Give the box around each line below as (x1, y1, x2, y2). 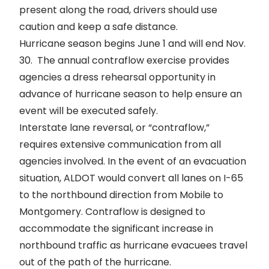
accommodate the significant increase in (19, 221, 213, 235)
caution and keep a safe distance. (19, 19, 178, 34)
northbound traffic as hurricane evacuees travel (19, 238, 247, 252)
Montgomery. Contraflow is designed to (19, 204, 205, 219)
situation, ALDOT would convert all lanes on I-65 (19, 171, 243, 185)
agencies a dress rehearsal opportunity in (19, 70, 216, 84)
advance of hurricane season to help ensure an (19, 86, 242, 101)
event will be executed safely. (19, 103, 158, 118)
